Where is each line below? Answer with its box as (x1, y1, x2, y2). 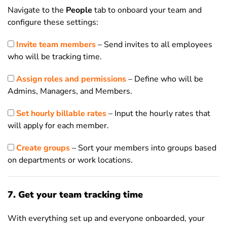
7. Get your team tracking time (8, 188, 143, 201)
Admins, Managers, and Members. (8, 86, 132, 97)
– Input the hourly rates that (106, 108, 210, 119)
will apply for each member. (8, 120, 109, 131)
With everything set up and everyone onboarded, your (8, 213, 205, 224)
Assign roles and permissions (16, 73, 126, 85)
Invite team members (16, 39, 96, 50)
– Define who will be (126, 73, 203, 85)
